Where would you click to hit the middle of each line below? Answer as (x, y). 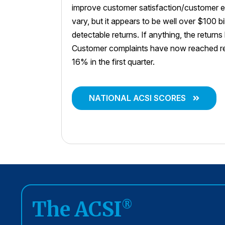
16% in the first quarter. (113, 62)
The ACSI (77, 210)
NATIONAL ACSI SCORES (137, 98)
